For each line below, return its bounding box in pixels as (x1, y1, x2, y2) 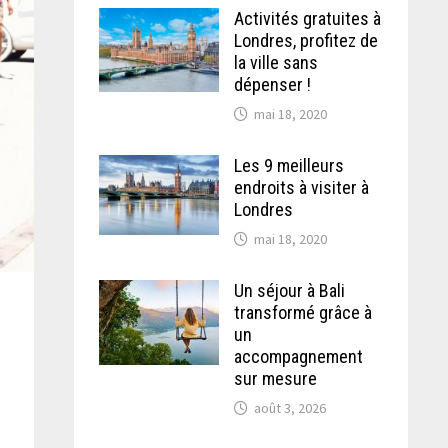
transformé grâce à (233, 302, 372, 323)
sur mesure (233, 368, 317, 389)
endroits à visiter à (233, 177, 369, 198)
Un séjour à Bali (233, 280, 345, 301)
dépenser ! (233, 74, 311, 95)
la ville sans (233, 52, 318, 73)
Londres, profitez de (233, 30, 378, 51)
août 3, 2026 (253, 399, 326, 417)
